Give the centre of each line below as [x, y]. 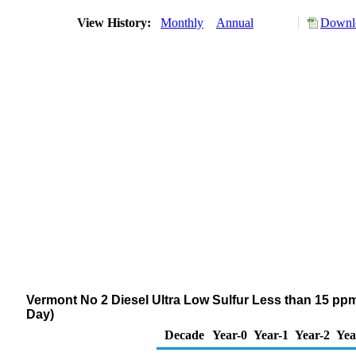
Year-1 [271, 335]
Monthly [182, 23]
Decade [184, 335]
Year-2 [312, 335]
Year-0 [230, 335]
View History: [116, 23]
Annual [235, 23]
